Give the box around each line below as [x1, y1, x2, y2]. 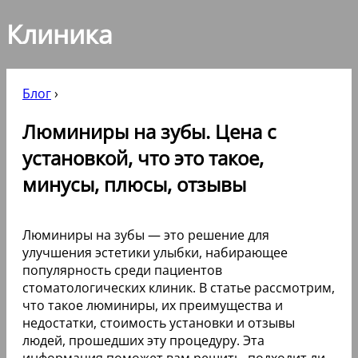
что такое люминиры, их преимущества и [22, 296, 283, 314]
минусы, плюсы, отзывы [22, 170, 246, 197]
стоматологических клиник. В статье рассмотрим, [22, 278, 335, 296]
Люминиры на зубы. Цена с [22, 117, 276, 145]
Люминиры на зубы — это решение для [22, 225, 269, 244]
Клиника [6, 17, 113, 52]
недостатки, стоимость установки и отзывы [22, 313, 295, 332]
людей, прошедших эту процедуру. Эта [22, 331, 265, 349]
